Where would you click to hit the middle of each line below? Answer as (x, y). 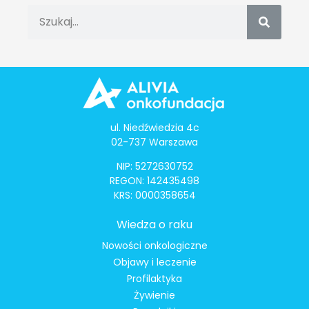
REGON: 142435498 (154, 181)
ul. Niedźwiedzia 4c (154, 127)
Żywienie (154, 296)
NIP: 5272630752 (154, 167)
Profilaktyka (154, 279)
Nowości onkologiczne (154, 246)
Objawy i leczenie (154, 262)
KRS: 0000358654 (154, 196)
